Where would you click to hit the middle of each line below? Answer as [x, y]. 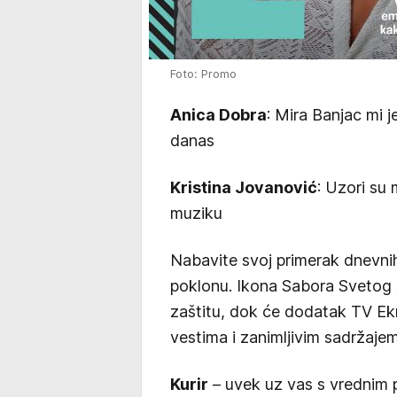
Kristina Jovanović [244, 187]
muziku [196, 213]
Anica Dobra [218, 115]
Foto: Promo [203, 74]
